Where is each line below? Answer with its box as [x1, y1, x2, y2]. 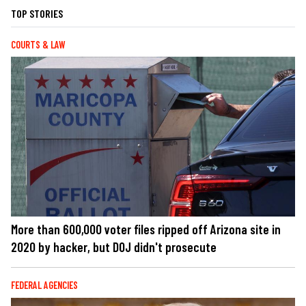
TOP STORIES [11, 7, 63, 20]
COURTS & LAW [11, 39, 66, 51]
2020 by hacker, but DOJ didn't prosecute [11, 239, 217, 255]
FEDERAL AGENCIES [11, 279, 78, 292]
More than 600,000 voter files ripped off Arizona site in [11, 221, 281, 238]
